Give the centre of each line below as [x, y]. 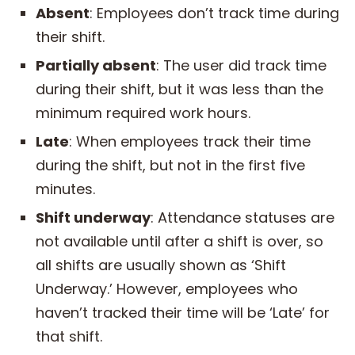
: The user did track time [241, 65]
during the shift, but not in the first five [170, 165]
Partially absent [96, 65]
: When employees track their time [190, 141]
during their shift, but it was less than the [179, 89]
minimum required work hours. [143, 113]
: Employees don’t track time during [214, 13]
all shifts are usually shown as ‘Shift [161, 265]
